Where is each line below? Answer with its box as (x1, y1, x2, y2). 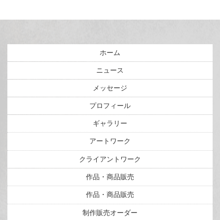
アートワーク (89, 137, 131, 145)
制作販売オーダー (82, 209, 137, 217)
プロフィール (89, 102, 131, 110)
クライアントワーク (79, 155, 141, 164)
